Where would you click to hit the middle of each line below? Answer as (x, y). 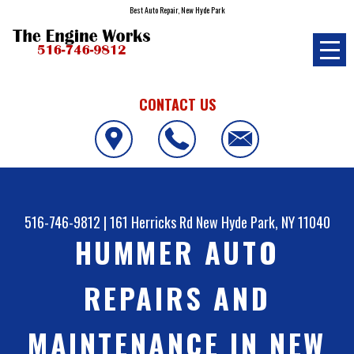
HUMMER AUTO (177, 252)
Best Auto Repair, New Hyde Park (177, 10)
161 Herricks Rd (151, 222)
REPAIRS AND (177, 298)
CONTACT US (177, 104)
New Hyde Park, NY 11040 (263, 222)
